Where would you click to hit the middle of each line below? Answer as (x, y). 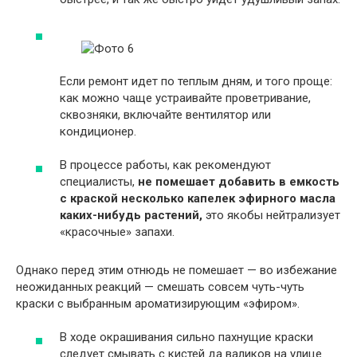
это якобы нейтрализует (271, 215)
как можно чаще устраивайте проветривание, (185, 98)
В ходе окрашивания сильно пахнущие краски (186, 337)
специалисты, (99, 181)
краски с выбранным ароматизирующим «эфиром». (158, 303)
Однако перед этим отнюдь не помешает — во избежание (177, 270)
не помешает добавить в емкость (239, 181)
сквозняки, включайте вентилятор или (165, 114)
